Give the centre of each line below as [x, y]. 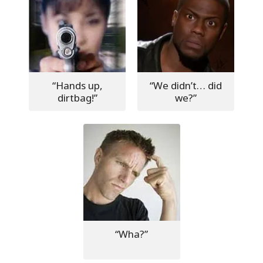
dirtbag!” [77, 97]
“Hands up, [77, 85]
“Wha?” [131, 234]
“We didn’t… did [186, 85]
